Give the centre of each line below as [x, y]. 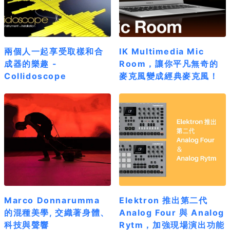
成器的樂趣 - [31, 64]
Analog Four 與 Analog [172, 213]
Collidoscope [35, 76]
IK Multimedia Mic [162, 52]
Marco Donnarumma [52, 200]
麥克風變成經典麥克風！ [169, 76]
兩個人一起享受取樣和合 [54, 52]
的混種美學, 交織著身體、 [57, 213]
